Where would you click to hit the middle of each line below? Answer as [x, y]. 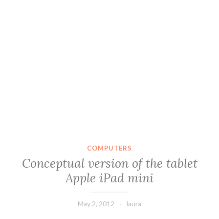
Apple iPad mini [109, 178]
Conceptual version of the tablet [109, 164]
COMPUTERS [109, 148]
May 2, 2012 [96, 204]
